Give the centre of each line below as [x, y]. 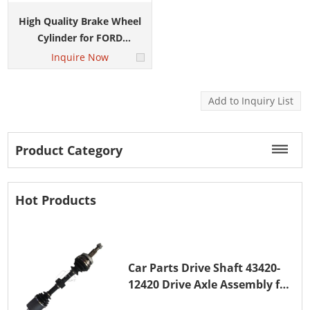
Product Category [69, 150]
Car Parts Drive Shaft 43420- [204, 268]
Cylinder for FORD [80, 37]
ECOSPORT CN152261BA [107, 54]
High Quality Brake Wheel [80, 21]
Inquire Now [80, 57]
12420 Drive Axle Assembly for [210, 285]
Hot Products [56, 200]
